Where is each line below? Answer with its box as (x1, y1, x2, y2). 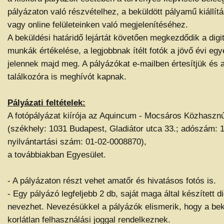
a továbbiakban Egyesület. (7, 149, 106, 159)
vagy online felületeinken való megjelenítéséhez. (7, 19, 190, 29)
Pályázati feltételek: (7, 97, 85, 107)
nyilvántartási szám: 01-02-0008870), (7, 136, 146, 146)
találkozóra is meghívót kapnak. (7, 71, 126, 81)
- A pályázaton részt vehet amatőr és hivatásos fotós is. (7, 175, 216, 185)
